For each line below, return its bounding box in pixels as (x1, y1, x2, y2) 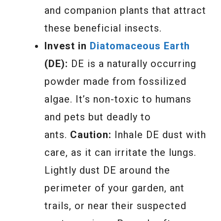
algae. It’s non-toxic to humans (44, 93, 191, 105)
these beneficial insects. (44, 22, 162, 34)
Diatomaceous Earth (90, 39, 190, 52)
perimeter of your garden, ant (44, 182, 184, 194)
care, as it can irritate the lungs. (44, 146, 196, 158)
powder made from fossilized (44, 75, 186, 87)
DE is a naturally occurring (68, 57, 196, 70)
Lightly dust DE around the (44, 164, 170, 176)
